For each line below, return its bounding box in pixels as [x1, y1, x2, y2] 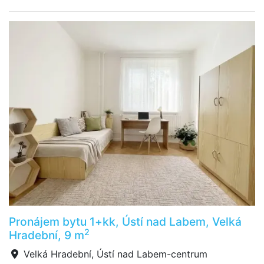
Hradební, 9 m [9, 228, 84, 242]
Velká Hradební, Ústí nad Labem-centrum [21, 248, 207, 260]
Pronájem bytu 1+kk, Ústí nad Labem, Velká [9, 214, 242, 229]
